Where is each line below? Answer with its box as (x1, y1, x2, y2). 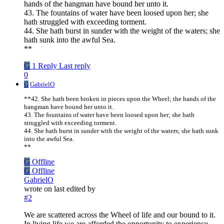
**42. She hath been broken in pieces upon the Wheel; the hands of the (24, 95, 216, 103)
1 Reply (32, 61, 57, 70)
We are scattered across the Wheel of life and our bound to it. (24, 210, 215, 219)
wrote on (24, 184, 54, 193)
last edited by (54, 184, 95, 193)
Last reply (59, 61, 90, 70)
